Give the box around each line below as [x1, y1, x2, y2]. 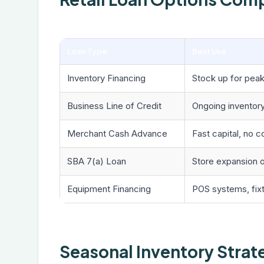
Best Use [192, 47, 226, 56]
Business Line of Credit [67, 100, 161, 111]
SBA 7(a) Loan [67, 156, 126, 167]
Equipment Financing [67, 183, 151, 194]
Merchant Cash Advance [67, 128, 167, 139]
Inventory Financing [67, 72, 146, 84]
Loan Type [67, 47, 107, 56]
